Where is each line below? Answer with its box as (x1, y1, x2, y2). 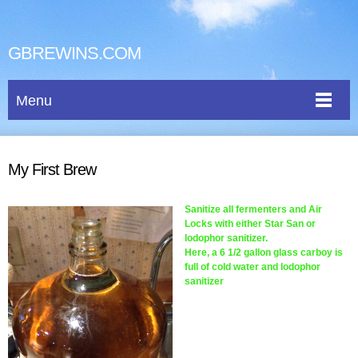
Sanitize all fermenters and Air (185, 204, 322, 215)
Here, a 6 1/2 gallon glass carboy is (185, 247, 343, 258)
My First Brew (8, 161, 96, 178)
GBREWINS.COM (8, 43, 141, 63)
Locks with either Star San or (185, 218, 316, 229)
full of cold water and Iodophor (185, 261, 320, 272)
